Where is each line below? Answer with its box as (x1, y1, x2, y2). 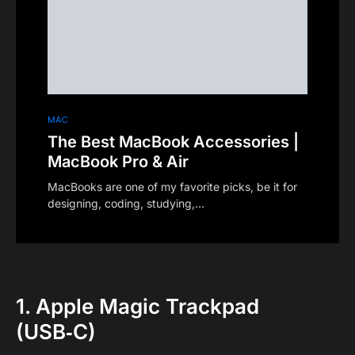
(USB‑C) (16, 319, 96, 345)
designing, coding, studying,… (48, 197, 204, 211)
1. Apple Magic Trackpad (16, 294, 259, 319)
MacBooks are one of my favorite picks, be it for (48, 180, 297, 194)
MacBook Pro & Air (48, 152, 189, 172)
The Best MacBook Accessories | (48, 132, 299, 152)
